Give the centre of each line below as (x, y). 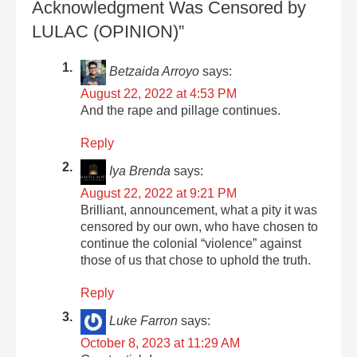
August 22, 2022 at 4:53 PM (159, 93)
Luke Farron (144, 321)
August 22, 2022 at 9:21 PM (159, 193)
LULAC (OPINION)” (108, 31)
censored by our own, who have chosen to (200, 226)
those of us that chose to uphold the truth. (196, 260)
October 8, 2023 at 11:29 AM (161, 343)
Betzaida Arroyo (155, 72)
